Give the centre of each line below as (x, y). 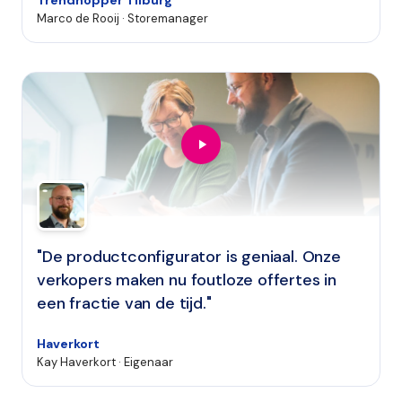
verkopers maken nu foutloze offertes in (187, 280)
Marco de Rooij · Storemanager (122, 18)
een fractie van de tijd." (124, 303)
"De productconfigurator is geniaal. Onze (189, 257)
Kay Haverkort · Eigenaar (105, 362)
